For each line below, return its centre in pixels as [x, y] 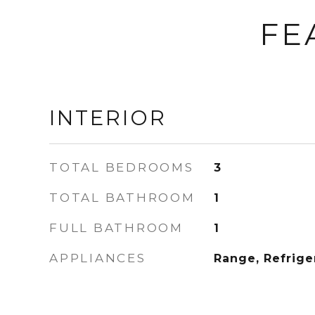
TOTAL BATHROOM [122, 198]
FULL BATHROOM [116, 228]
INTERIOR [108, 118]
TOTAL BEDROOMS [122, 167]
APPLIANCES [98, 258]
